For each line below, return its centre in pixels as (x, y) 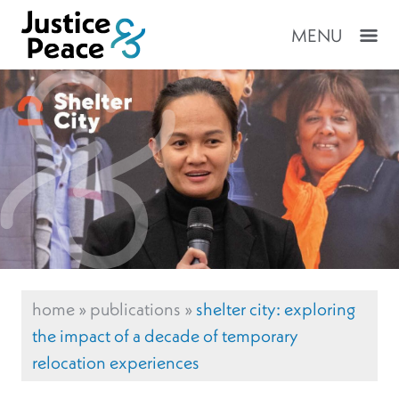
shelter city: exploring (276, 309)
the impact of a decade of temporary (165, 336)
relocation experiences (116, 362)
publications (135, 309)
